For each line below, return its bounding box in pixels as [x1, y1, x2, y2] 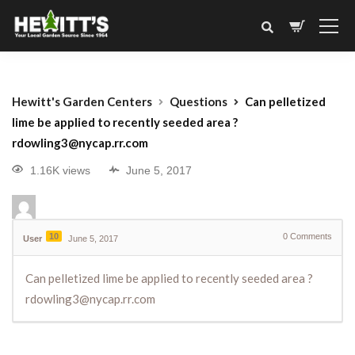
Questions [170, 94, 227, 109]
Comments [288, 231, 332, 242]
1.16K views [30, 164, 90, 177]
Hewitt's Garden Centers [12, 94, 152, 109]
